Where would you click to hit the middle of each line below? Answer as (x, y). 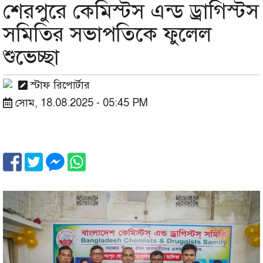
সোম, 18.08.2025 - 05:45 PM (81, 103)
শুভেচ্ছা (31, 57)
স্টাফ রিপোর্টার (58, 85)
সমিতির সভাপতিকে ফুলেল (107, 34)
